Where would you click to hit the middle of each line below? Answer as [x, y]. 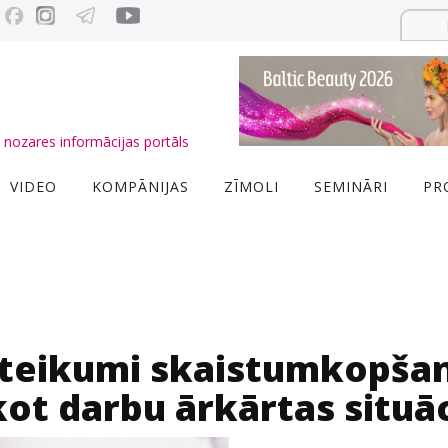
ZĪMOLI [251, 186]
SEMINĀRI [351, 186]
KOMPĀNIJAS [140, 186]
